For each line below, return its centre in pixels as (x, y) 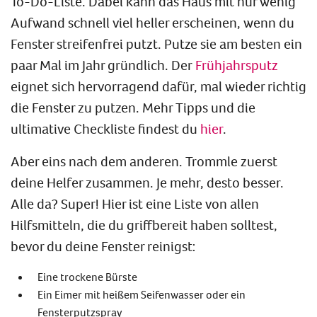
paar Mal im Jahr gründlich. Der (103, 64)
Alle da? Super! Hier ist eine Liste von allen (135, 203)
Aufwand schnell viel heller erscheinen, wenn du (152, 22)
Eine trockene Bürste (87, 276)
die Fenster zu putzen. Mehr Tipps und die (133, 107)
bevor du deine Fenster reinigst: (103, 246)
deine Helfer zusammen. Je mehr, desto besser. (147, 182)
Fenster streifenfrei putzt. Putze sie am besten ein (156, 43)
